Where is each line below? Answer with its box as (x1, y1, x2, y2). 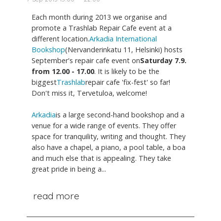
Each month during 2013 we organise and (32, 12, 167, 22)
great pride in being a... (32, 164, 106, 174)
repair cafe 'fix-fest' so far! (85, 77, 170, 87)
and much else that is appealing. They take (32, 153, 171, 163)
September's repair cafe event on (32, 55, 140, 65)
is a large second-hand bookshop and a (56, 110, 184, 119)
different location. (32, 34, 89, 43)
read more (33, 189, 79, 202)
